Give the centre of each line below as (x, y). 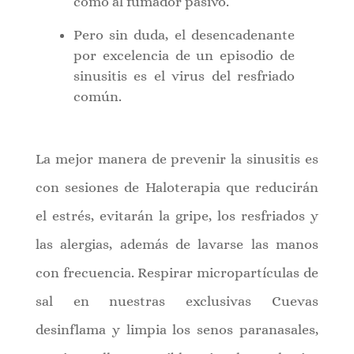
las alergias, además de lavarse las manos (177, 244)
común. (97, 96)
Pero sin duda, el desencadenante (184, 34)
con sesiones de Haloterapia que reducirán (177, 187)
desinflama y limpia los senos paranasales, (177, 329)
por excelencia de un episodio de (184, 55)
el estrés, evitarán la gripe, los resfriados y (177, 215)
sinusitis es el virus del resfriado (184, 75)
